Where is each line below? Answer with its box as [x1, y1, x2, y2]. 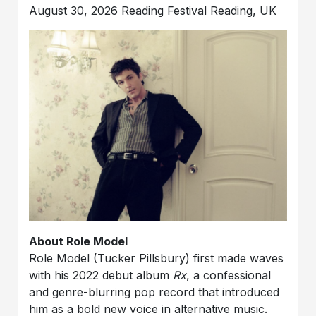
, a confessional [186, 268, 272, 283]
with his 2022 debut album [29, 268, 174, 283]
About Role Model [29, 234, 128, 249]
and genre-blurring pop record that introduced [29, 285, 280, 300]
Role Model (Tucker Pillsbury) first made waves [29, 251, 284, 266]
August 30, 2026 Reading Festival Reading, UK [29, 4, 277, 18]
